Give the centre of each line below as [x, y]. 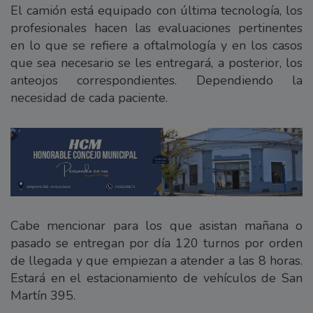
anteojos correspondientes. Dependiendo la [156, 80]
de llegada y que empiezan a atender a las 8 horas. [156, 261]
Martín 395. [45, 296]
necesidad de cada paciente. [89, 97]
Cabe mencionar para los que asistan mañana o [156, 226]
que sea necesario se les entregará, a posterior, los [156, 63]
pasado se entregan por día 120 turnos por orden [156, 243]
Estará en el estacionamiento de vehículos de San [156, 278]
